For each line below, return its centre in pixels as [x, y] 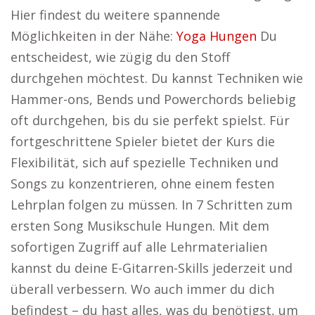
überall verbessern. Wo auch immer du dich [142, 289]
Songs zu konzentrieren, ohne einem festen [142, 184]
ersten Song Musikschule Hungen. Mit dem [140, 226]
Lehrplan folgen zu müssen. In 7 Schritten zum [152, 205]
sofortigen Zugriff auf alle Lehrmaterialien [139, 247]
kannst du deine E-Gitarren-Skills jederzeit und [152, 268]
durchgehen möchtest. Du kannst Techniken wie [157, 78]
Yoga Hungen [217, 36]
